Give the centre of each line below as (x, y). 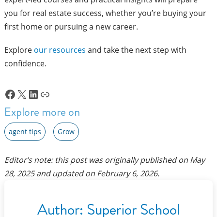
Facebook (30, 93)
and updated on (65, 173)
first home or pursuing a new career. (71, 27)
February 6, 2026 (127, 173)
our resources (60, 50)
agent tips (25, 131)
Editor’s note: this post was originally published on (97, 160)
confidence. (25, 64)
